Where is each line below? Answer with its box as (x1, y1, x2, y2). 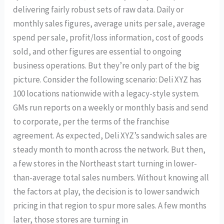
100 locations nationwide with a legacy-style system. (13, 88, 200, 99)
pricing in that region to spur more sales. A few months (13, 200, 207, 211)
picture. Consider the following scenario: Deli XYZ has (13, 74, 202, 85)
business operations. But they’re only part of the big (13, 60, 200, 71)
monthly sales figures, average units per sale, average (13, 18, 205, 29)
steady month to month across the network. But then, (13, 144, 206, 155)
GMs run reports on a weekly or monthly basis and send (13, 102, 209, 113)
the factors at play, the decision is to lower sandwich (13, 186, 200, 197)
